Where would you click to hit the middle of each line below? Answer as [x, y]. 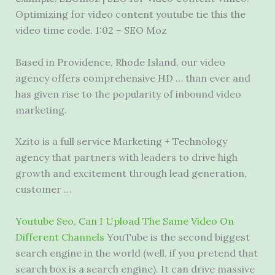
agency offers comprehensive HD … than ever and [133, 78]
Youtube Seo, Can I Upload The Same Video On [124, 221]
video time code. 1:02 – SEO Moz [91, 30]
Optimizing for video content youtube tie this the [130, 14]
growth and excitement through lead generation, [131, 173]
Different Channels [60, 237]
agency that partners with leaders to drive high [126, 157]
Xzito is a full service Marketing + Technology [121, 141]
